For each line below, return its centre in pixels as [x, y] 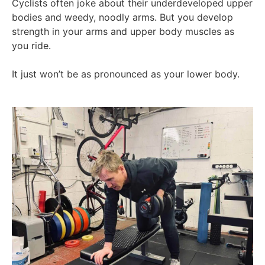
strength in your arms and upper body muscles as [123, 32]
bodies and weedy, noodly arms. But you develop [122, 17]
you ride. [31, 46]
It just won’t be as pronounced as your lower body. [127, 74]
